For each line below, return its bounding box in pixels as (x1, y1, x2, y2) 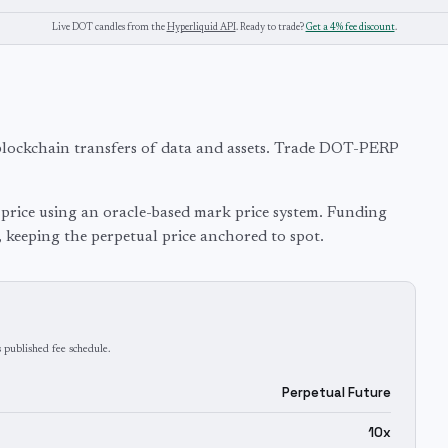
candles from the (92, 23, 165, 33)
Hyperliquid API (166, 23, 236, 33)
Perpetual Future (282, 384, 391, 401)
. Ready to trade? (235, 23, 304, 33)
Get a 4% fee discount (305, 23, 395, 33)
